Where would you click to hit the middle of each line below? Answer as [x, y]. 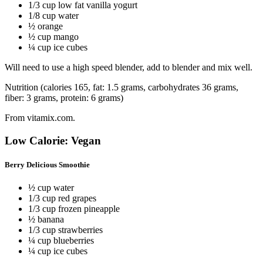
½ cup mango [53, 36]
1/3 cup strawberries [65, 230]
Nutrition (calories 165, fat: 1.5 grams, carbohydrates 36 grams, [122, 87]
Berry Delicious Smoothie [47, 164]
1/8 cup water [53, 15]
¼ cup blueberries [61, 240]
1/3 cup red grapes [62, 198]
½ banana [46, 219]
